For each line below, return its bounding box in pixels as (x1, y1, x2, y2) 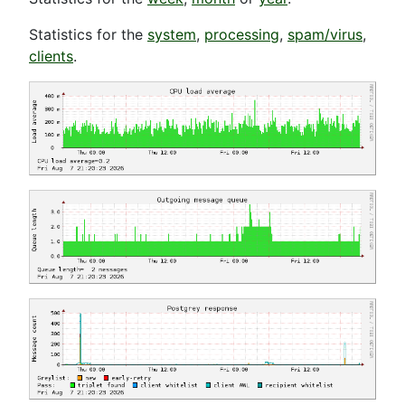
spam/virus (287, 25, 363, 43)
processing (204, 25, 279, 43)
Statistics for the (29, 25, 147, 43)
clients (29, 47, 73, 65)
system (147, 25, 196, 43)
